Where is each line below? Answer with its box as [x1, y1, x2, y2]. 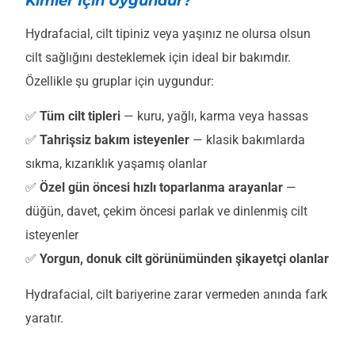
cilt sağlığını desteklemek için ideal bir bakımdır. [25, 49, 291, 65]
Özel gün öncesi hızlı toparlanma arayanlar [40, 180, 283, 196]
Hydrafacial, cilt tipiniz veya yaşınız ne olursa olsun [25, 25, 311, 41]
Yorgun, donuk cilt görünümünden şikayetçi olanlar [40, 251, 329, 267]
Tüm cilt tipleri [40, 109, 120, 124]
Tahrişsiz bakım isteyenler [40, 132, 189, 148]
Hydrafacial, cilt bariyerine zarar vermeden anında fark [25, 286, 327, 302]
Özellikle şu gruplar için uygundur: [25, 73, 214, 89]
